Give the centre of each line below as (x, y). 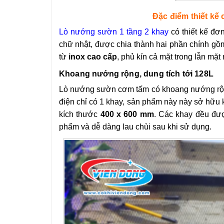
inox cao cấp (93, 57)
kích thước (80, 114)
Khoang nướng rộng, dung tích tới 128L (136, 74)
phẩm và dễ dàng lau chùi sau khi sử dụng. (135, 127)
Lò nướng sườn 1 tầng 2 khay (114, 32)
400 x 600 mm (127, 114)
